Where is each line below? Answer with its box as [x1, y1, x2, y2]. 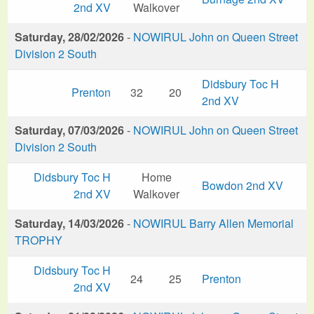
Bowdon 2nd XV [202, 177, 283, 193]
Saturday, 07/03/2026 [15, 121, 124, 138]
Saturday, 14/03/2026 [15, 214, 124, 231]
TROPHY [15, 231, 62, 248]
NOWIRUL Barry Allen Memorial [133, 214, 294, 231]
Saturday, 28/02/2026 [15, 28, 124, 45]
